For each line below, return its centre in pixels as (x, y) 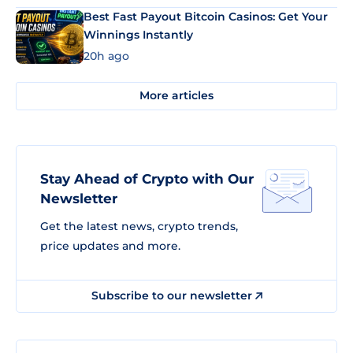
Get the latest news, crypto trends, (139, 226)
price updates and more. (110, 245)
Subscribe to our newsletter (173, 295)
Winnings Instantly (138, 35)
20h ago (106, 56)
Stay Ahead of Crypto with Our (147, 178)
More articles (176, 95)
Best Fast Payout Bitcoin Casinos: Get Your (206, 17)
